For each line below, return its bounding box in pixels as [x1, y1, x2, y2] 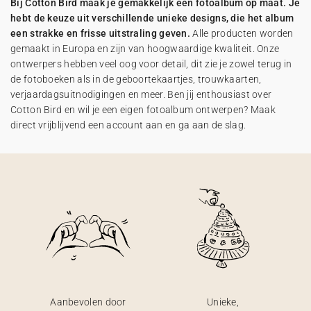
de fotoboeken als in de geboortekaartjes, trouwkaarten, [10, 74, 262, 85]
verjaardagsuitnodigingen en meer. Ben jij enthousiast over [10, 89, 272, 100]
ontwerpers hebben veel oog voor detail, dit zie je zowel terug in [10, 58, 292, 69]
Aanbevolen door [50, 296, 126, 308]
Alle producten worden [190, 28, 294, 39]
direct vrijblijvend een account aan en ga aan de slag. [10, 119, 246, 131]
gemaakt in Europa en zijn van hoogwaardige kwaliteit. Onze [10, 43, 280, 54]
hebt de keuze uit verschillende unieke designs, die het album [10, 12, 294, 24]
